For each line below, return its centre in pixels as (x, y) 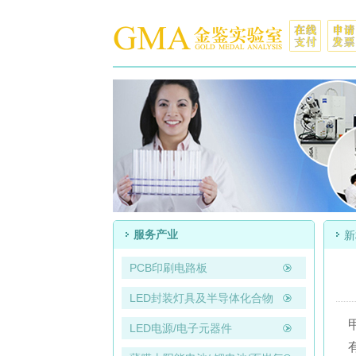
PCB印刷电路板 (168, 268)
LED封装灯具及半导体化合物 (201, 298)
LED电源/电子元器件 (181, 328)
